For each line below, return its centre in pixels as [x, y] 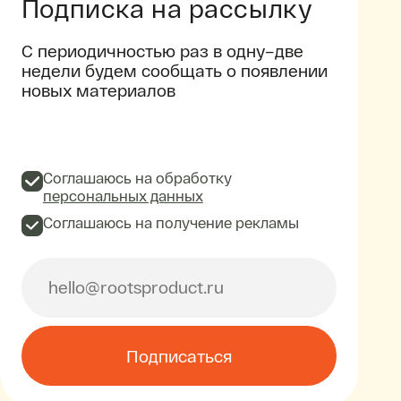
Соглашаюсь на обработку [137, 178]
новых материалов [98, 90]
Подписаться [179, 355]
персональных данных [123, 196]
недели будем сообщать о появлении [174, 70]
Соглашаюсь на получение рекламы [171, 222]
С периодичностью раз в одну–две [162, 50]
